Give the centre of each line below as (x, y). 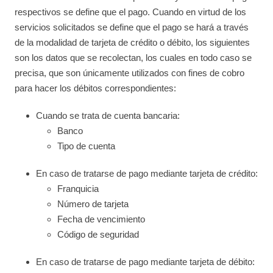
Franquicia (78, 189)
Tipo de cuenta (87, 146)
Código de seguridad (98, 234)
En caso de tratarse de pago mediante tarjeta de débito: (146, 262)
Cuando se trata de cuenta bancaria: (108, 115)
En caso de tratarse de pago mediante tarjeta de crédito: (147, 173)
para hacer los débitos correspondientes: (96, 88)
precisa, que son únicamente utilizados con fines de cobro (130, 73)
